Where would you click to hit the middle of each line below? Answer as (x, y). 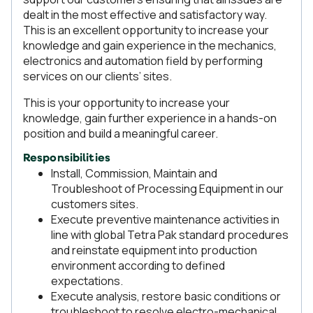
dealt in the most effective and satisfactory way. (145, 15)
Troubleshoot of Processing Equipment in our (167, 189)
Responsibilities (67, 159)
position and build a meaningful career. (122, 133)
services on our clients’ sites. (97, 76)
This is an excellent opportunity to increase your (146, 30)
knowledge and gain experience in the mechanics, (150, 45)
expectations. (87, 281)
